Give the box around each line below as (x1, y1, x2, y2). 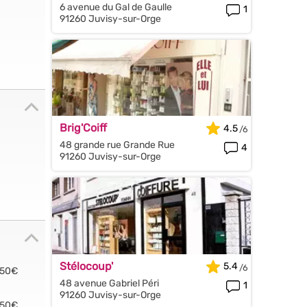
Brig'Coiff (60, 121, 107, 135)
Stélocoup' (60, 259, 113, 273)
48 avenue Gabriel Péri (60, 277, 159, 289)
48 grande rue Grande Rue (60, 139, 175, 151)
